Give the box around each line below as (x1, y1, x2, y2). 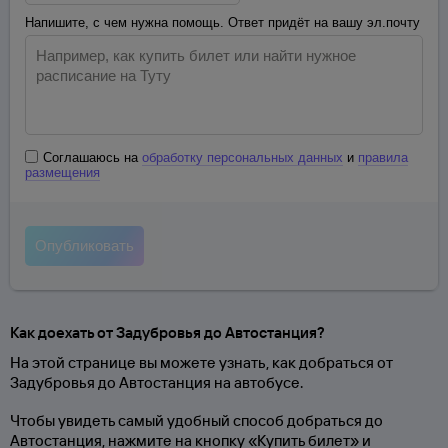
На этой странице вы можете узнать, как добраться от (10, 353, 393, 372)
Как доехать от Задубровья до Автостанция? (10, 323, 325, 342)
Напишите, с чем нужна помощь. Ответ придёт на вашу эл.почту (25, 15, 420, 30)
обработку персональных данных (142, 150, 343, 165)
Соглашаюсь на (43, 150, 142, 165)
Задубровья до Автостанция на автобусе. (10, 373, 303, 392)
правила (358, 150, 408, 165)
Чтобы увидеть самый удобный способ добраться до (10, 411, 383, 430)
